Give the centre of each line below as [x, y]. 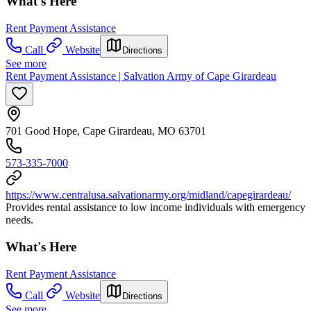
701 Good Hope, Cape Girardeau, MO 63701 [106, 131]
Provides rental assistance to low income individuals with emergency [155, 208]
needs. [19, 220]
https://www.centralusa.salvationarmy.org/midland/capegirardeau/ [148, 195]
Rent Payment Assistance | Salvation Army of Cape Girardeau [141, 76]
